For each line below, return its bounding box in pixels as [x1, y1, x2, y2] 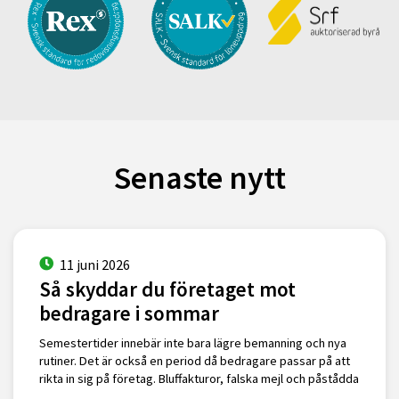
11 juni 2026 [59, 255, 130, 273]
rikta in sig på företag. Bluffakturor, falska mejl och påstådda [38, 370, 359, 387]
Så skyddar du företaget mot [38, 276, 296, 303]
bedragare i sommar [38, 300, 219, 327]
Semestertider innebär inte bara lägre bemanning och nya [38, 334, 346, 351]
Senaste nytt [113, 157, 286, 198]
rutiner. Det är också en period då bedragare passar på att [38, 352, 350, 369]
